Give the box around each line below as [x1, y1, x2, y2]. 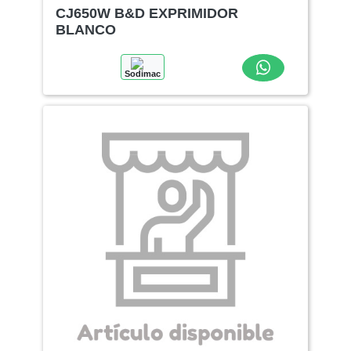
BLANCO [56, 21, 117, 38]
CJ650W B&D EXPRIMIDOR [56, 5, 239, 21]
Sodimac [125, 68, 161, 78]
